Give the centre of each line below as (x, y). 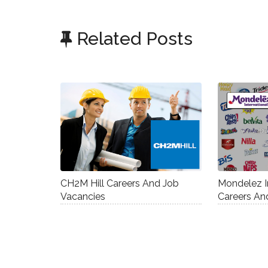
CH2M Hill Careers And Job (120, 183)
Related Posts (132, 39)
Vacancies (83, 196)
